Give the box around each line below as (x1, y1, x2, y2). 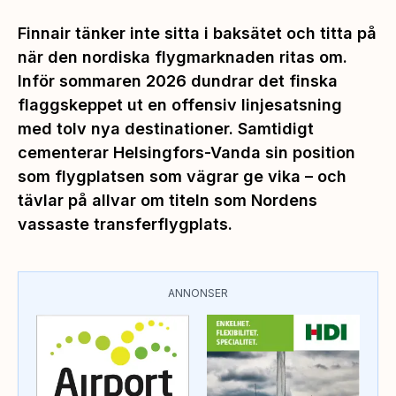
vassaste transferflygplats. (18, 214, 232, 233)
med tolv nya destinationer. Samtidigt (18, 118, 314, 138)
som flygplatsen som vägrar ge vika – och (18, 166, 346, 186)
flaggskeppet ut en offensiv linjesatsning (18, 95, 342, 114)
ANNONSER (168, 286, 228, 300)
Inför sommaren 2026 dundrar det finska (18, 71, 338, 90)
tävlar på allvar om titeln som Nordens (18, 190, 317, 209)
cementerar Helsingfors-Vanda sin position (18, 142, 355, 162)
